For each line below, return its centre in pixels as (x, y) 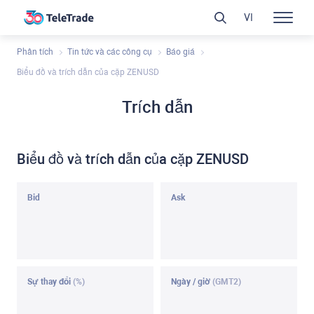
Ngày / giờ (192, 282)
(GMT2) (227, 282)
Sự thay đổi (50, 282)
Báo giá (180, 52)
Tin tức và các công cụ (110, 52)
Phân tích (35, 52)
